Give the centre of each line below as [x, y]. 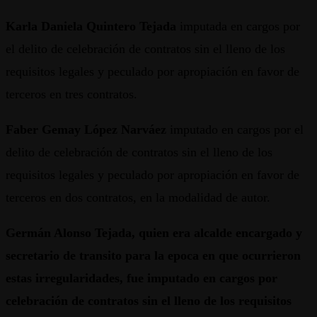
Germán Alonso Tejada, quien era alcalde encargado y [154, 233]
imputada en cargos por [238, 27]
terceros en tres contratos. [71, 94]
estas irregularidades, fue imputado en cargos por [142, 278]
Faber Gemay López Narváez [86, 130]
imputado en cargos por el [235, 130]
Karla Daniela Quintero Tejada [91, 27]
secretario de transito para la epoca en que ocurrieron [153, 256]
